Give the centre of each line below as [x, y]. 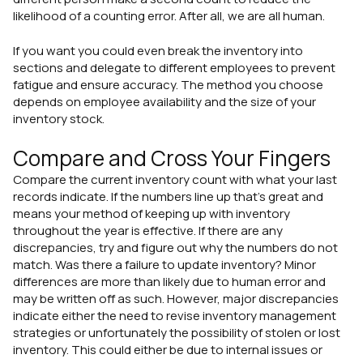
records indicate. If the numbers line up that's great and [168, 196]
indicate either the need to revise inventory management [175, 315]
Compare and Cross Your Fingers [174, 158]
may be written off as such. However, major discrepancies [176, 298]
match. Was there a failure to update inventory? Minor [164, 264]
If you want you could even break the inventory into [158, 51]
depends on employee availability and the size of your [164, 102]
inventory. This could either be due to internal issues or [168, 349]
